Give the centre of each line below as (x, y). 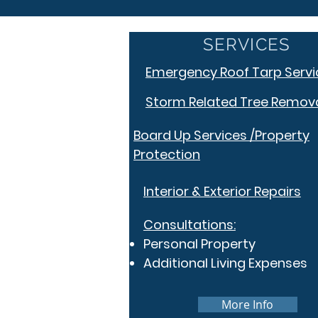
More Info (248, 305)
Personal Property (201, 244)
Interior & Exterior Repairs (222, 191)
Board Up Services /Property (221, 135)
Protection (167, 154)
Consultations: (189, 225)
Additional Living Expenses (225, 263)
